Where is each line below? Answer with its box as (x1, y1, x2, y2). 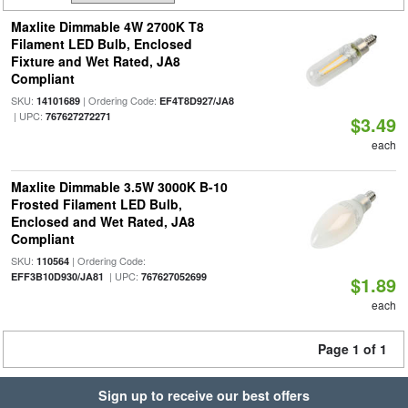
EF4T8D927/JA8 (158, 94, 234, 107)
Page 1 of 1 (318, 340, 387, 358)
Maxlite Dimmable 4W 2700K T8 (10, 17, 204, 36)
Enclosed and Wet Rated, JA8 (10, 212, 195, 230)
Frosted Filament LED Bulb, (10, 195, 182, 213)
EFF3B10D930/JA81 (10, 270, 104, 283)
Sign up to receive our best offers (98, 386, 310, 404)
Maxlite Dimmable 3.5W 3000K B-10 (10, 178, 228, 196)
